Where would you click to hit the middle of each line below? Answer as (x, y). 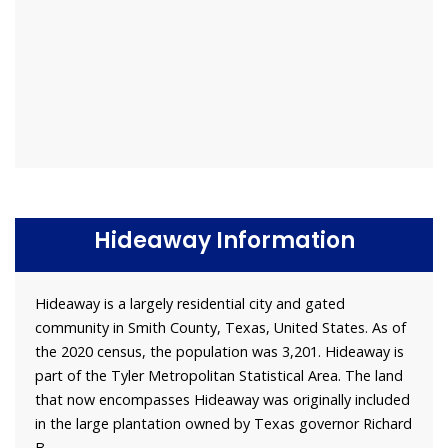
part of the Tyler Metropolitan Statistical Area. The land (219, 375)
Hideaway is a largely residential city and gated (190, 303)
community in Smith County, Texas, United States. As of (220, 327)
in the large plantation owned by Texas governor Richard (223, 423)
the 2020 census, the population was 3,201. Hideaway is (219, 351)
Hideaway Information (224, 240)
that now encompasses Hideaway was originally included (222, 399)
